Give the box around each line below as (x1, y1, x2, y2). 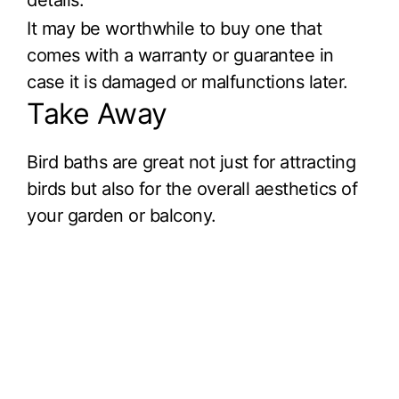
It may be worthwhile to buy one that (27, 17, 322, 39)
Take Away (27, 95, 167, 131)
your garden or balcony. (27, 204, 216, 226)
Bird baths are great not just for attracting (27, 151, 355, 173)
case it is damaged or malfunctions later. (27, 70, 348, 93)
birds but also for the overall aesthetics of (27, 177, 357, 199)
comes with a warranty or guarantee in (27, 44, 334, 66)
